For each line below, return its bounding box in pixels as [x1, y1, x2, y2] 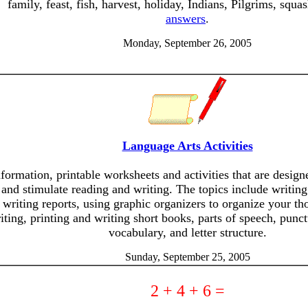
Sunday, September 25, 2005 [124, 251, 250, 263]
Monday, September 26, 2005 [123, 37, 252, 49]
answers [166, 12, 206, 25]
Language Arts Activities [122, 139, 253, 153]
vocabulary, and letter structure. [108, 225, 267, 239]
